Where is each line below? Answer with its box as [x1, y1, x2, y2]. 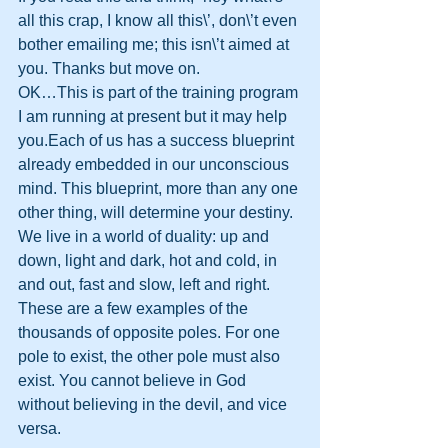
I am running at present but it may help [18, 108, 291, 125]
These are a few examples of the [18, 300, 252, 317]
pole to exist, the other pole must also [18, 348, 284, 365]
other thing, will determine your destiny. [18, 204, 293, 221]
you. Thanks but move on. [18, 60, 204, 77]
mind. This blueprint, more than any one [18, 180, 302, 197]
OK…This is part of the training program [18, 84, 302, 101]
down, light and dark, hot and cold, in [18, 252, 281, 269]
